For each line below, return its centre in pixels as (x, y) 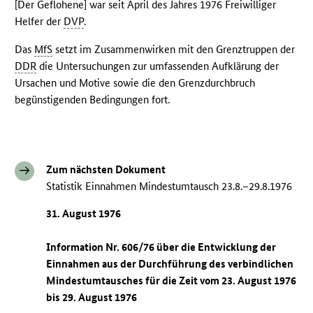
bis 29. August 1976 (92, 297)
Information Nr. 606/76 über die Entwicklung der (161, 247)
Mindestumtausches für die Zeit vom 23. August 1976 (172, 280)
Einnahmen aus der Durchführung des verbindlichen (170, 263)
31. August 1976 (84, 213)
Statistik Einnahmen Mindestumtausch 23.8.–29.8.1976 (169, 187)
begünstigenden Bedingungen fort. (93, 100)
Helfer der (39, 22)
